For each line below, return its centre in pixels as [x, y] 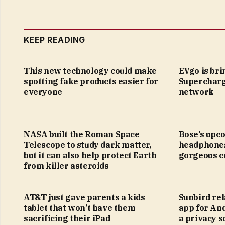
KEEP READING [54, 39]
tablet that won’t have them [80, 208]
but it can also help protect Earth [90, 155]
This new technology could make [90, 71]
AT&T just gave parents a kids [84, 197]
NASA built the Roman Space [82, 134]
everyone [43, 92]
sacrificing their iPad [67, 218]
